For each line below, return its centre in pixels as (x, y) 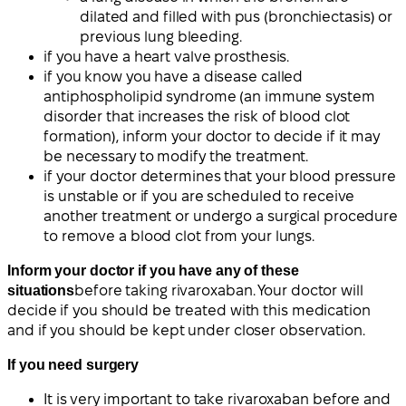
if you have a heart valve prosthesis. (167, 57)
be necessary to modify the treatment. (176, 157)
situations (41, 291)
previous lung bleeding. (161, 37)
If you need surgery (73, 365)
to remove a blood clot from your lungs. (179, 237)
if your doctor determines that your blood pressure (220, 177)
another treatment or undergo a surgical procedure (221, 217)
